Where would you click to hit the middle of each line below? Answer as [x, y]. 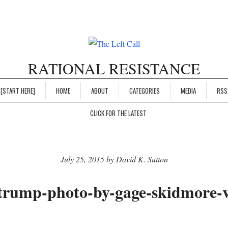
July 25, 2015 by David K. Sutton [114, 159]
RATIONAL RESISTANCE [114, 68]
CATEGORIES [145, 91]
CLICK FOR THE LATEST [118, 113]
